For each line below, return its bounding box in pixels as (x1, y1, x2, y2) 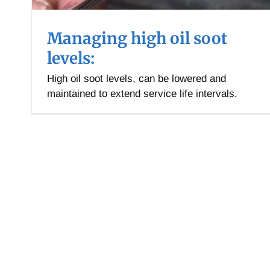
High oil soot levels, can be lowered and (47, 73, 226, 85)
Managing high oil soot (47, 28, 227, 49)
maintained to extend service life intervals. (47, 88, 237, 100)
